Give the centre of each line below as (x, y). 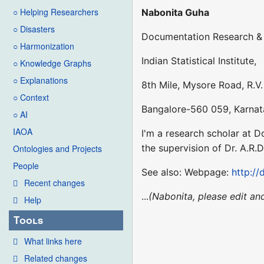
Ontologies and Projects (57, 149)
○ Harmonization (44, 46)
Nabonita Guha (176, 12)
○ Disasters (34, 29)
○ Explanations (40, 80)
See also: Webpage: (187, 172)
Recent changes (55, 183)
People (26, 166)
